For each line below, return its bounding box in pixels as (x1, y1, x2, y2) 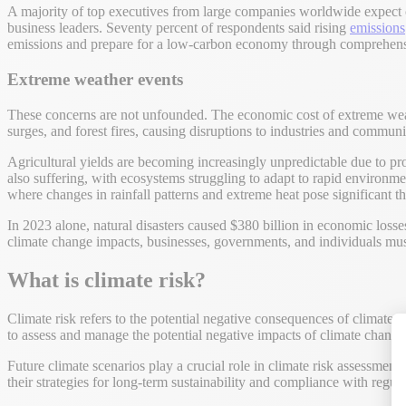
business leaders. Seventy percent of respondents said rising (7, 20, 350, 36)
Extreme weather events (7, 70, 183, 90)
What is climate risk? (7, 267, 206, 292)
